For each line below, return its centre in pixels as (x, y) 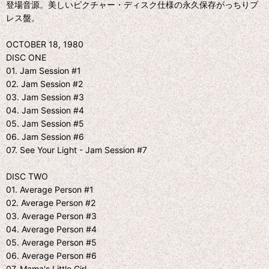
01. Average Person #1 (50, 189)
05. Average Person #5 (51, 242)
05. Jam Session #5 (45, 123)
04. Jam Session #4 (45, 110)
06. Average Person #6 (51, 255)
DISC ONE (26, 57)
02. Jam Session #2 (44, 83)
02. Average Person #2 (51, 202)
